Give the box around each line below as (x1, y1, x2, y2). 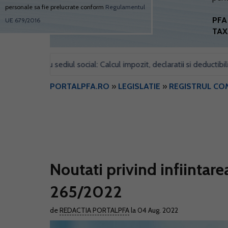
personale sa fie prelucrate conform (5, 3, 105, 11)
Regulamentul (105, 3, 145, 11)
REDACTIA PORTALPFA (60, 206, 129, 215)
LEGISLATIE (118, 81, 160, 91)
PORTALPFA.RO (50, 81, 109, 91)
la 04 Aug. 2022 (129, 206, 178, 215)
